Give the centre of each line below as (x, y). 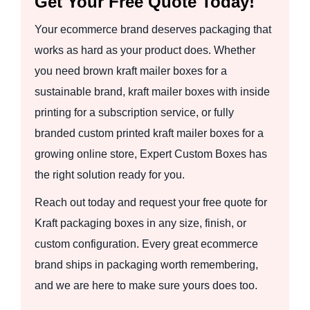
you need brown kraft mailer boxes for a (131, 71)
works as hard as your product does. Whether (145, 50)
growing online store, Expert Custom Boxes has (151, 154)
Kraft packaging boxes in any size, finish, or (140, 223)
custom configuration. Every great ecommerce (146, 244)
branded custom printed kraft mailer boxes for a (149, 133)
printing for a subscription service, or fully (134, 112)
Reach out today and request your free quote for (151, 202)
